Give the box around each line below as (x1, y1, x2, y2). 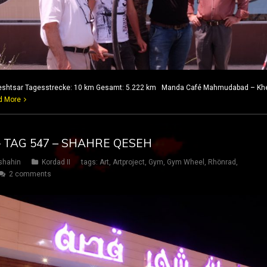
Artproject (113, 158, 145, 167)
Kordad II (42, 158, 70, 167)
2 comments (9, 170, 51, 179)
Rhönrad (208, 158, 236, 167)
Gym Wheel (167, 158, 204, 167)
